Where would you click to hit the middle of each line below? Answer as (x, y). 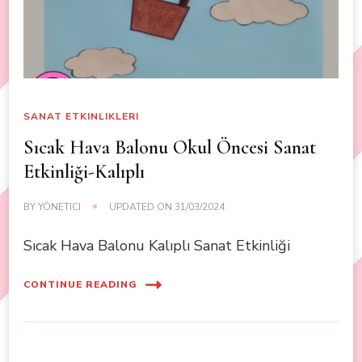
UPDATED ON (142, 206)
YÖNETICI (59, 206)
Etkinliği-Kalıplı (84, 171)
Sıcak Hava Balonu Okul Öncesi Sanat (170, 147)
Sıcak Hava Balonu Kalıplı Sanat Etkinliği (157, 245)
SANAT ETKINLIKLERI (81, 116)
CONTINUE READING (80, 285)
